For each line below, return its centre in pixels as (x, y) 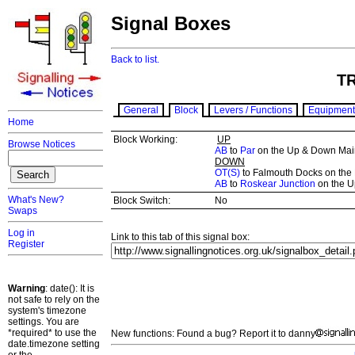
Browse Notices (42, 144)
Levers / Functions (253, 111)
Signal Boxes (171, 24)
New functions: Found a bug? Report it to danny (213, 334)
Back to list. (135, 60)
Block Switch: (142, 201)
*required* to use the (52, 333)
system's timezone (47, 311)
